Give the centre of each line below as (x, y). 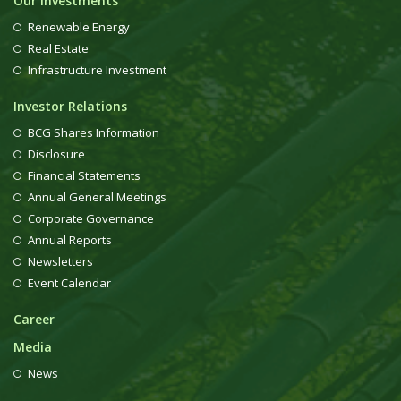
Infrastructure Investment (97, 70)
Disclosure (56, 154)
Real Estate (58, 48)
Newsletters (60, 261)
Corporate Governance (91, 218)
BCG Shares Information (94, 132)
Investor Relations (70, 106)
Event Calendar (69, 283)
